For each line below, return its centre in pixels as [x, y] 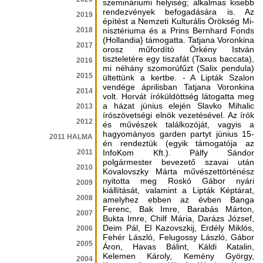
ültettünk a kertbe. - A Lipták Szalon [178, 77]
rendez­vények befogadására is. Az [178, 12]
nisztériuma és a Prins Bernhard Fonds [178, 31]
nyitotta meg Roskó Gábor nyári [178, 181]
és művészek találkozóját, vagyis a [178, 124]
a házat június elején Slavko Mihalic [178, 106]
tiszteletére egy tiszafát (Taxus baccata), [178, 59]
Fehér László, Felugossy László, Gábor [178, 237]
